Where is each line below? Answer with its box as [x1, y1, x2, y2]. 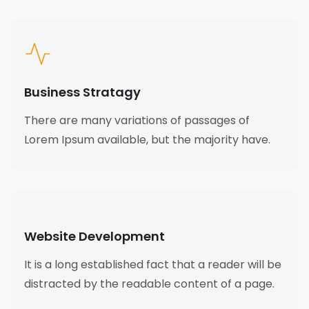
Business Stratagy [24, 83, 141, 101]
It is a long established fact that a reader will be [24, 257, 281, 272]
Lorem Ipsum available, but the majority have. [24, 132, 270, 148]
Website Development [24, 228, 165, 245]
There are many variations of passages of [24, 112, 250, 128]
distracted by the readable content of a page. [24, 276, 275, 292]
